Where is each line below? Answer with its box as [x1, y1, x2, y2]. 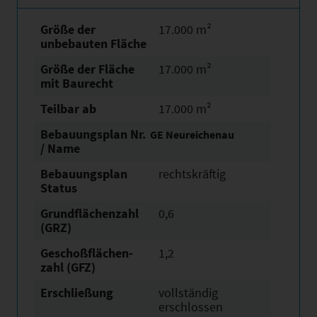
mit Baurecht [40, 75, 113, 91]
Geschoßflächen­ [40, 245, 133, 261]
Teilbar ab [40, 100, 96, 117]
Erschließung [40, 284, 113, 301]
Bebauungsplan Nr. [40, 126, 146, 142]
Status [40, 180, 77, 196]
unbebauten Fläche [40, 35, 146, 52]
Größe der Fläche [40, 61, 134, 77]
